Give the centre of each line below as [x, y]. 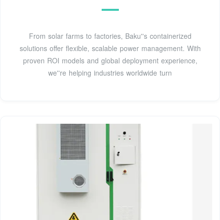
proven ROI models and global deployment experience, [110, 61]
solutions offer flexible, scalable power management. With [110, 48]
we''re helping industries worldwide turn [110, 73]
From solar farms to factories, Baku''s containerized [110, 36]
